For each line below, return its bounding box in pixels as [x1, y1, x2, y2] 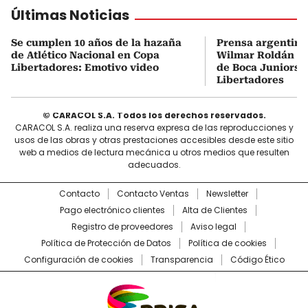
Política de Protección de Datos [41, 236, 171, 249]
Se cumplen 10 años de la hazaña [11, 36, 181, 48]
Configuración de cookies [23, 253, 133, 265]
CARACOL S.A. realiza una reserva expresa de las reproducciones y [14, 121, 294, 133]
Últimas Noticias [11, 5, 129, 25]
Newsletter [206, 187, 248, 199]
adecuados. [127, 158, 181, 170]
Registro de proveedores [71, 220, 173, 232]
